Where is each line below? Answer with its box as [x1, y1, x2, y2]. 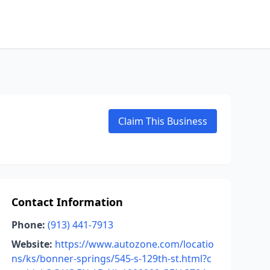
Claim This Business [118, 115, 207, 128]
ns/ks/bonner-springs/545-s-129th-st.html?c [11, 252, 212, 265]
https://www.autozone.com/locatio [54, 237, 214, 251]
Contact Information [11, 195, 123, 209]
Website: [11, 237, 52, 251]
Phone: [11, 218, 45, 231]
